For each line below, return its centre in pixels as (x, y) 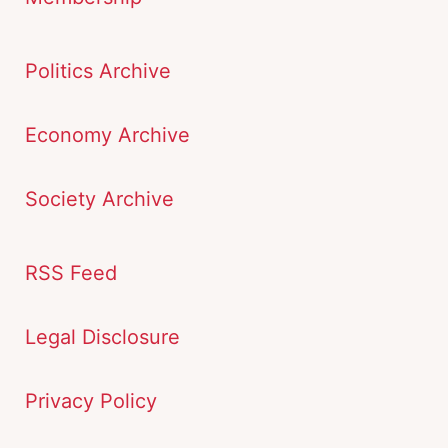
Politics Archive (98, 71)
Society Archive (99, 199)
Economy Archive (107, 135)
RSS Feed (71, 273)
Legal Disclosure (102, 337)
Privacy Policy (91, 401)
